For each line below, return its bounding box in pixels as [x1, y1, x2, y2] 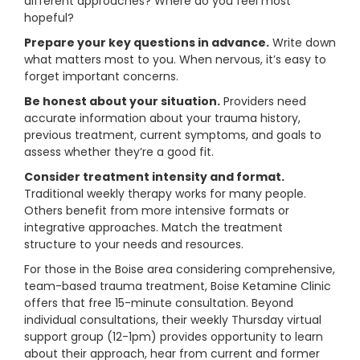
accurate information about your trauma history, [24, 110, 301, 127]
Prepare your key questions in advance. [24, 35, 269, 51]
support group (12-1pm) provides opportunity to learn [24, 329, 323, 346]
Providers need [220, 93, 306, 110]
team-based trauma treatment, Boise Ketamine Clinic [24, 278, 331, 295]
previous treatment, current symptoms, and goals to [24, 127, 321, 144]
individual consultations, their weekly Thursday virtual [24, 312, 321, 329]
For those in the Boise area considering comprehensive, [24, 261, 335, 278]
